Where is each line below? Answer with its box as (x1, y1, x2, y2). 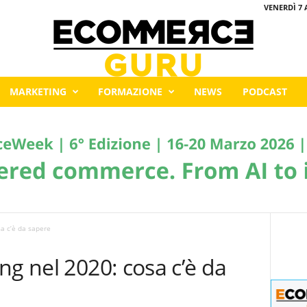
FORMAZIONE (97, 85, 162, 98)
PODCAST (242, 85, 287, 98)
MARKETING (9, 85, 66, 98)
